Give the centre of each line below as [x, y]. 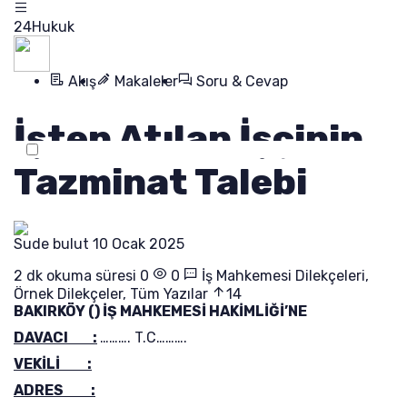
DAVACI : [55, 338]
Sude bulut [53, 244]
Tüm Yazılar [169, 294]
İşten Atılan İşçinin [189, 139]
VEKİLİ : [53, 364]
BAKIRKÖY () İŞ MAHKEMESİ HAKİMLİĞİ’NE [160, 311]
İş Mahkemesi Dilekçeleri [283, 276]
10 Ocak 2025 [139, 244]
